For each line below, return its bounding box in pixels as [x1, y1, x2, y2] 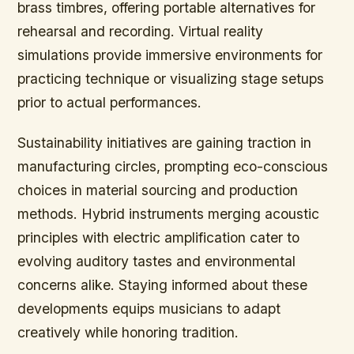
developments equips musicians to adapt [17, 300, 281, 318]
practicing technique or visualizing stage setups [17, 70, 325, 87]
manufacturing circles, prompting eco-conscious [17, 158, 329, 175]
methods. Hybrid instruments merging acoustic [17, 205, 320, 223]
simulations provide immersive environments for [17, 46, 323, 63]
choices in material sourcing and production [17, 182, 299, 199]
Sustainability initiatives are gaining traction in [17, 134, 312, 152]
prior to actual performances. [17, 93, 202, 111]
